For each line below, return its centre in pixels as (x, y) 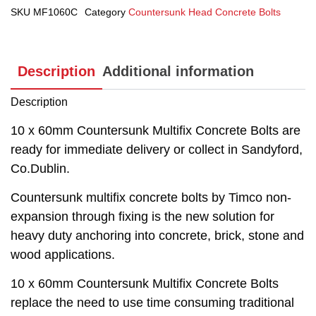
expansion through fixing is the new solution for (142, 217)
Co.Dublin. (40, 168)
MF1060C (55, 12)
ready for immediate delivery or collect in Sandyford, (157, 149)
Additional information (178, 72)
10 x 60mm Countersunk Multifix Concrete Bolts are (156, 130)
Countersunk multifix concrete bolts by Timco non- (151, 198)
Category (105, 12)
